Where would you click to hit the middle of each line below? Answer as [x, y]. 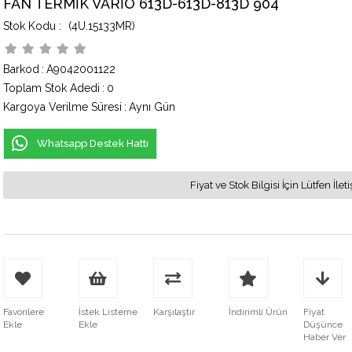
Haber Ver [325, 337]
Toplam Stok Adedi [51, 88]
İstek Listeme [108, 312]
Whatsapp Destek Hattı [93, 143]
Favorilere [24, 312]
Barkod [21, 69]
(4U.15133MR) [100, 26]
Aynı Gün [152, 107]
